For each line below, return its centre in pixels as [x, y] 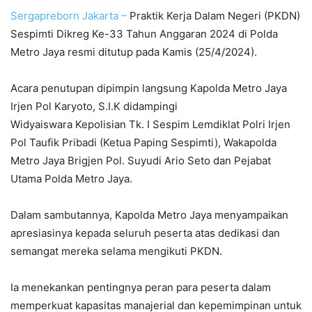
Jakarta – [104, 16]
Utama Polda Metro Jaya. [71, 179]
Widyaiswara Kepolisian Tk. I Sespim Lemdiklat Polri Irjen [150, 125]
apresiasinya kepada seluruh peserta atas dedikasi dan [145, 233]
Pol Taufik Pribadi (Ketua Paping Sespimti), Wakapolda [143, 143]
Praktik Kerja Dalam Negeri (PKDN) [213, 16]
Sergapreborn [45, 16]
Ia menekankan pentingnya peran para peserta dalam [141, 288]
